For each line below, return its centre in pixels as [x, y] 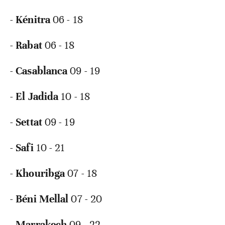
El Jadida [37, 97]
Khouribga [40, 174]
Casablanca [42, 71]
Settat [29, 122]
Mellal [54, 199]
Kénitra [33, 20]
